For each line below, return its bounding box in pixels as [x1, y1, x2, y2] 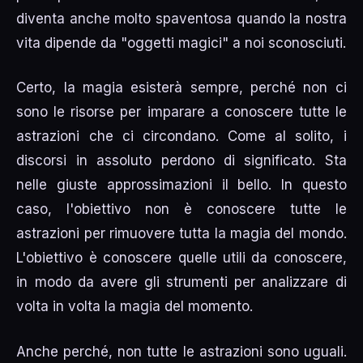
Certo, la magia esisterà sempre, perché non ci [16, 79, 347, 96]
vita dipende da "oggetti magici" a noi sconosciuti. [16, 34, 347, 51]
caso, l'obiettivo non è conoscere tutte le [16, 201, 347, 218]
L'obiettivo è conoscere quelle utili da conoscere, [16, 250, 347, 267]
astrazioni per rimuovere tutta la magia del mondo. [16, 225, 347, 242]
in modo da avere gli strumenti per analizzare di [16, 274, 347, 291]
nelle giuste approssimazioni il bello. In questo [16, 177, 347, 194]
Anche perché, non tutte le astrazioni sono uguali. [16, 343, 347, 360]
